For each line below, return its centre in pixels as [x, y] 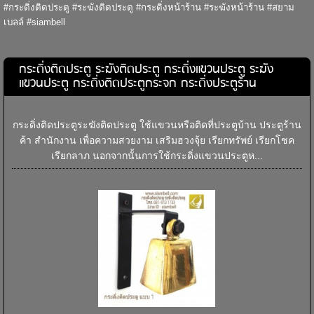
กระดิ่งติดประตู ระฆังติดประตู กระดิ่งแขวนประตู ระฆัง [146, 70]
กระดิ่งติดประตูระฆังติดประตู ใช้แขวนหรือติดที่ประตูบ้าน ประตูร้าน [157, 125]
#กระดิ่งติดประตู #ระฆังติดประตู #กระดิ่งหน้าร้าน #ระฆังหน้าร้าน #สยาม [149, 8]
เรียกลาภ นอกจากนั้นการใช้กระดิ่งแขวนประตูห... [157, 156]
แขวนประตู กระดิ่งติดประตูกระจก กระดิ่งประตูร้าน [137, 84]
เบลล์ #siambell [34, 22]
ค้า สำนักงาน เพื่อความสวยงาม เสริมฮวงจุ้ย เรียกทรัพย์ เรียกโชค [157, 141]
